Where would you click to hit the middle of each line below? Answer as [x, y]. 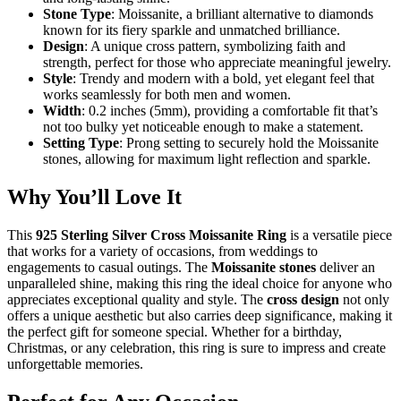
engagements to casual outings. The [109, 268]
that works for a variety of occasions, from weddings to [162, 252]
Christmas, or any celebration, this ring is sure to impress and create [196, 348]
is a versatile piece [339, 235]
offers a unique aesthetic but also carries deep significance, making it [200, 316]
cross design [303, 300]
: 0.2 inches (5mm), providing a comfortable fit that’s [230, 111]
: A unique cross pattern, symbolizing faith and [215, 47]
